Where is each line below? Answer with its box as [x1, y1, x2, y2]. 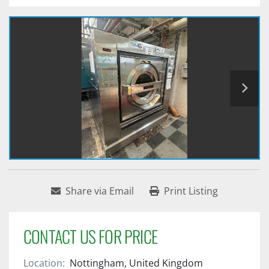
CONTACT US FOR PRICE [23, 224, 157, 249]
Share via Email [65, 184, 134, 198]
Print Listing [164, 184, 218, 198]
